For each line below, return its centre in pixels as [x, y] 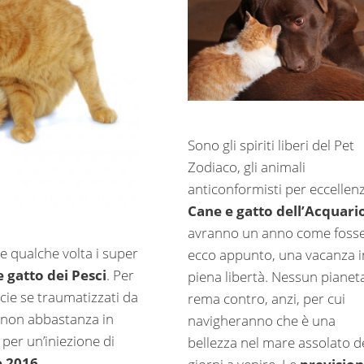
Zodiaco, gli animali [246, 167]
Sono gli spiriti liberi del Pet [271, 145]
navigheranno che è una [261, 320]
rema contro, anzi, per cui [266, 298]
